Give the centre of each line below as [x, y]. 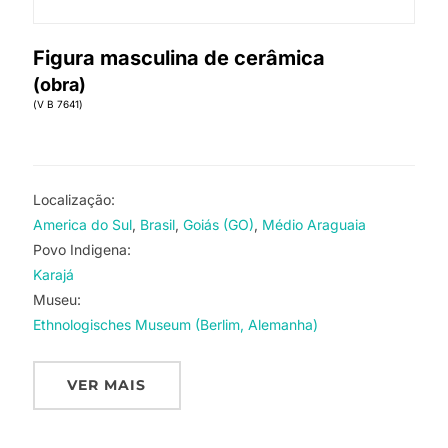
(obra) [59, 84]
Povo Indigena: [81, 249]
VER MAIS [107, 384]
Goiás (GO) [218, 224]
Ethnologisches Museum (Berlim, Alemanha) [175, 324]
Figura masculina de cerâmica [178, 57]
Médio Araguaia [313, 224]
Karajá [53, 274]
